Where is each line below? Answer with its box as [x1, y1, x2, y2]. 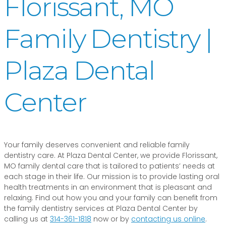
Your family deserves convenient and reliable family [4, 139, 190, 150]
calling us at [4, 213, 50, 224]
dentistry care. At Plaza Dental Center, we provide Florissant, [4, 150, 217, 160]
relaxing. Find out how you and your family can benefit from [4, 192, 217, 203]
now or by [91, 213, 131, 224]
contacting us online [131, 213, 205, 224]
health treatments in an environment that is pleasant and [4, 182, 212, 192]
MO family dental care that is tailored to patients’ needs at [4, 160, 215, 171]
